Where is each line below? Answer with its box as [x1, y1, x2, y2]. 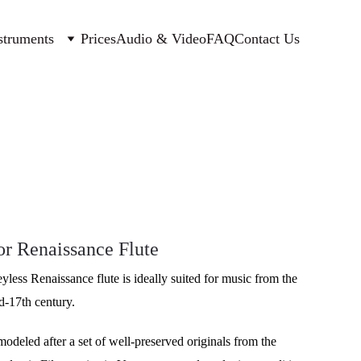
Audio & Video [116, 30, 206, 47]
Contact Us [234, 30, 300, 47]
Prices [81, 30, 116, 47]
